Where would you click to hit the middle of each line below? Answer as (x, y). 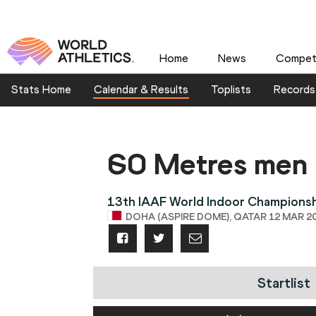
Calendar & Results (141, 90)
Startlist (284, 283)
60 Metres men (207, 164)
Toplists (231, 90)
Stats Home (41, 90)
